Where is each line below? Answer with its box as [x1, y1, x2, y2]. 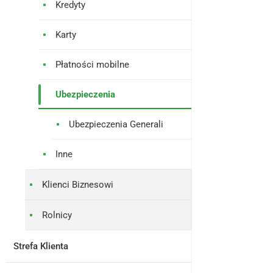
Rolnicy [42, 210, 72, 221]
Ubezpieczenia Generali [69, 119, 163, 130]
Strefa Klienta [13, 241, 68, 252]
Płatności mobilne [55, 59, 129, 70]
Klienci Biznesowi [42, 179, 113, 190]
